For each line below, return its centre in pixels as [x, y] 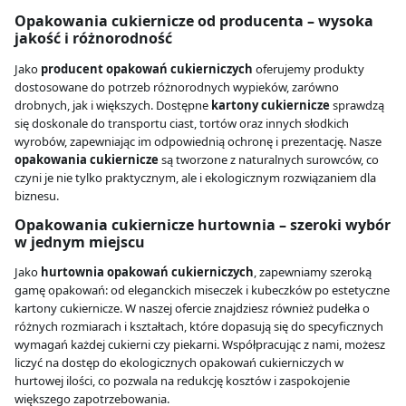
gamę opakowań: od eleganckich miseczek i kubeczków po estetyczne [202, 290]
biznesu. [37, 195]
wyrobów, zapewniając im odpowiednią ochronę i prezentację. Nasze [198, 141]
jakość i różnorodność [93, 39]
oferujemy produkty [309, 68]
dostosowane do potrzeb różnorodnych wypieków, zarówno [177, 87]
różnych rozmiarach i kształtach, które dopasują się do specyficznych [199, 327]
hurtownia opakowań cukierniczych [147, 272]
